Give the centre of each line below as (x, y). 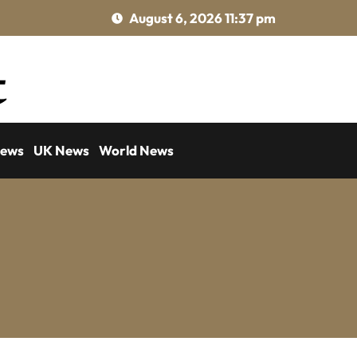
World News (136, 150)
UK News (61, 150)
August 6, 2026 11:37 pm (202, 18)
